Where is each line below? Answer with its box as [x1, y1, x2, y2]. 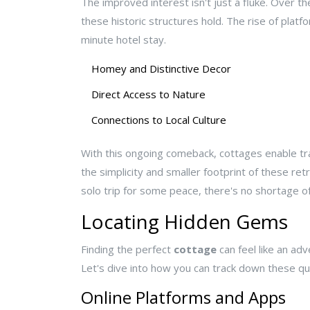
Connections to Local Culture [91, 113, 226, 127]
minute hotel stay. [81, 33, 166, 47]
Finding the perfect [81, 242, 174, 257]
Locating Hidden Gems [81, 208, 288, 235]
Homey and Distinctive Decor [91, 62, 231, 76]
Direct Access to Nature [91, 87, 206, 102]
